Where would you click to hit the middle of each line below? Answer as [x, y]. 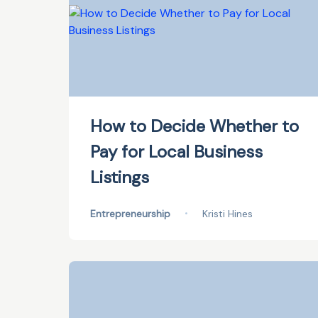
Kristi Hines [227, 214]
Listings [120, 177]
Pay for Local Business [176, 152]
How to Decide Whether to [194, 126]
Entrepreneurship [130, 214]
